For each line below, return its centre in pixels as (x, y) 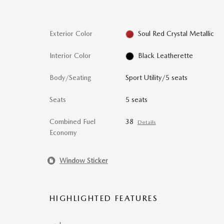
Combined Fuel (72, 121)
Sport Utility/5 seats (156, 77)
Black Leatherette (166, 55)
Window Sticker (84, 160)
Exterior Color (71, 33)
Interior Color (70, 55)
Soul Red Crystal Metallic (176, 33)
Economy (63, 132)
